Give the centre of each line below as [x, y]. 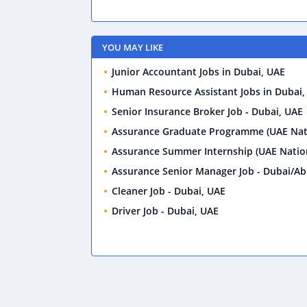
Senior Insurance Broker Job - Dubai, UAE [207, 111]
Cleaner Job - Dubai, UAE [169, 191]
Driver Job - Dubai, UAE [165, 211]
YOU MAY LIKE [133, 47]
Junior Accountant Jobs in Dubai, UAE [198, 72]
